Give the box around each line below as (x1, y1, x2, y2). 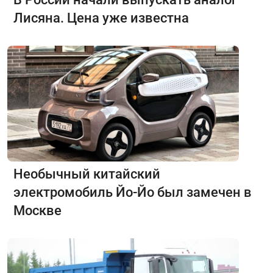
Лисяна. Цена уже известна (13, 10, 189, 26)
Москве (13, 202, 62, 218)
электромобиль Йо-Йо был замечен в (13, 184, 252, 200)
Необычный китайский (13, 166, 160, 182)
